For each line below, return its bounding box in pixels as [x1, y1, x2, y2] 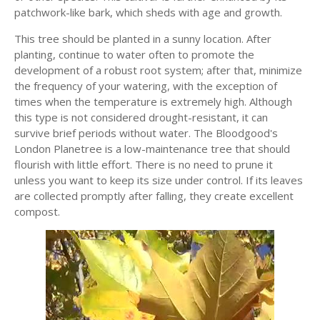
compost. [14, 204, 60, 219]
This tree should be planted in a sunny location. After [14, 31, 271, 46]
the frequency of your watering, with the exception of [14, 79, 277, 93]
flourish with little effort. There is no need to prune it [14, 157, 273, 171]
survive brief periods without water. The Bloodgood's [14, 126, 278, 140]
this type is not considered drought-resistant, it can [14, 110, 268, 124]
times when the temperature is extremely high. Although [14, 94, 292, 109]
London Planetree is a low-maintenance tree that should [14, 141, 290, 156]
